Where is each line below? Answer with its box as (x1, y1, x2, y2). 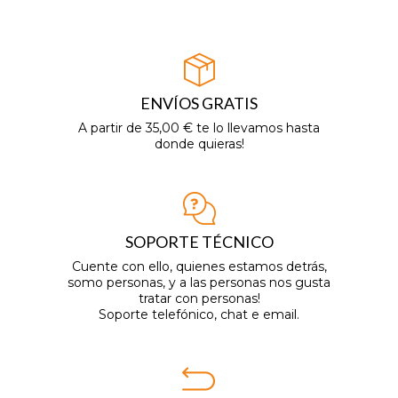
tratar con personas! (138, 291, 260, 307)
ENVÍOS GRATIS (140, 93, 258, 114)
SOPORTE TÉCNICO (124, 232, 274, 252)
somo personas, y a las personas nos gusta (68, 275, 330, 291)
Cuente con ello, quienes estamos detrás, (71, 259, 327, 275)
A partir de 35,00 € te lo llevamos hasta (78, 120, 320, 137)
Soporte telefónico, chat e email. (99, 306, 299, 323)
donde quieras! (154, 136, 244, 153)
